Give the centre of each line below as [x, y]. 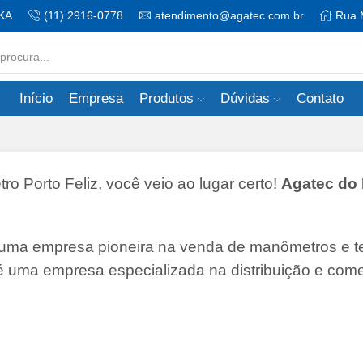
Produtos [166, 98]
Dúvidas [245, 98]
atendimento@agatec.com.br [229, 15]
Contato [320, 98]
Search [203, 64]
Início [36, 98]
